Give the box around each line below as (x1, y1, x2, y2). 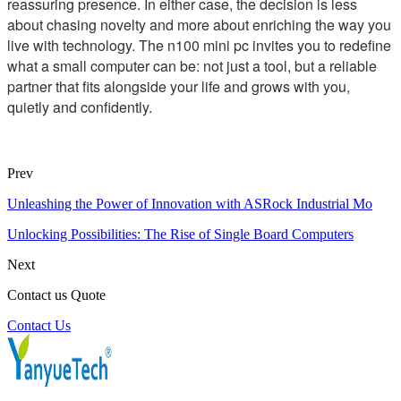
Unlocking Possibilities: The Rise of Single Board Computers (7, 226, 354, 243)
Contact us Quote (7, 287, 106, 303)
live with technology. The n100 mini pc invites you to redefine (7, 35, 391, 56)
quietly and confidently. (7, 97, 152, 118)
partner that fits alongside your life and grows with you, (7, 76, 350, 98)
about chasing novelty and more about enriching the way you (7, 14, 391, 36)
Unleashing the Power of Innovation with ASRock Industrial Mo (7, 196, 372, 212)
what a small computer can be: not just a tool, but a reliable (7, 55, 377, 77)
